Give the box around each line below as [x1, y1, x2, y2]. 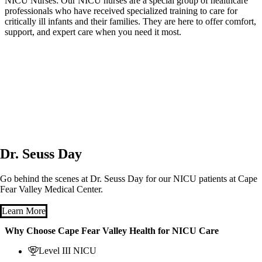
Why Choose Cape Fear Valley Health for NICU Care [5, 226, 219, 236]
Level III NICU [39, 246, 96, 256]
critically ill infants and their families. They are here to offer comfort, [5, 16, 256, 27]
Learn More [2, 205, 46, 216]
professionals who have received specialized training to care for [5, 6, 237, 16]
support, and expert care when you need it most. [5, 27, 181, 37]
